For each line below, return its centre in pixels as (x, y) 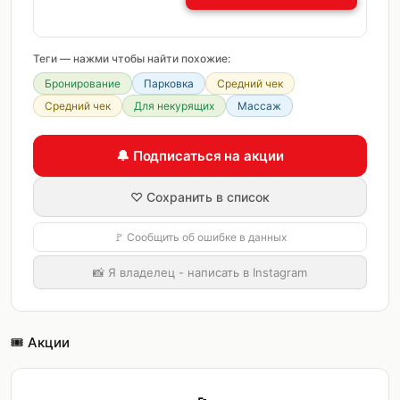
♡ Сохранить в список (200, 197)
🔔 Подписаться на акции (200, 156)
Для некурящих (174, 106)
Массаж (259, 106)
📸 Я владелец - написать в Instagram (200, 272)
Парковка (169, 83)
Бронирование (83, 83)
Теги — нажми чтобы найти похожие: (132, 58)
